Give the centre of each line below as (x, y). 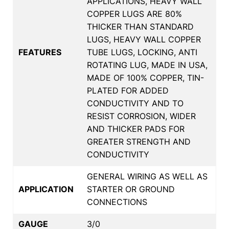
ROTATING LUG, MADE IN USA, (147, 65)
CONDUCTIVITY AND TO (135, 103)
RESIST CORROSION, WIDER (141, 116)
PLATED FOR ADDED (128, 90)
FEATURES (40, 52)
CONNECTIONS (117, 202)
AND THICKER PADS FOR (136, 129)
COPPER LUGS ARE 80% (134, 14)
